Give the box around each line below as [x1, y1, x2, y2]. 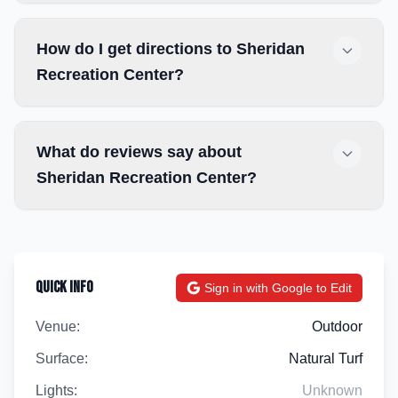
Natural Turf [289, 351, 362, 366]
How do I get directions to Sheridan [36, 40, 305, 58]
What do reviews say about [36, 143, 242, 161]
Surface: [36, 351, 88, 366]
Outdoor [312, 319, 362, 334]
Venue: [36, 319, 80, 334]
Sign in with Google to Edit [204, 281, 352, 295]
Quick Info [36, 278, 93, 297]
